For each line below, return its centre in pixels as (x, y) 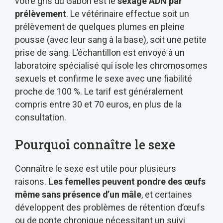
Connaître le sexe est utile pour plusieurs (96, 168)
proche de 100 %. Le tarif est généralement (99, 91)
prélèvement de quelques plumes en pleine (100, 26)
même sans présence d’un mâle (78, 194)
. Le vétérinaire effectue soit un (128, 13)
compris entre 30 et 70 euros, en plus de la (98, 104)
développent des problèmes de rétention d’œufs (110, 207)
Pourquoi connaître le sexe (95, 144)
